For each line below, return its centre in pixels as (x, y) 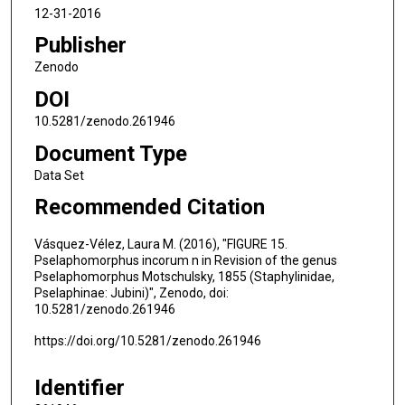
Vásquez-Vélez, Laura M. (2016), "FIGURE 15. (160, 244)
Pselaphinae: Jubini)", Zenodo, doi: (131, 292)
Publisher (80, 46)
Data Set (59, 175)
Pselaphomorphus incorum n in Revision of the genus (185, 260)
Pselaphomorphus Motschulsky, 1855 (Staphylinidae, (184, 276)
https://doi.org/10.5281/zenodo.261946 (147, 340)
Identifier (79, 387)
